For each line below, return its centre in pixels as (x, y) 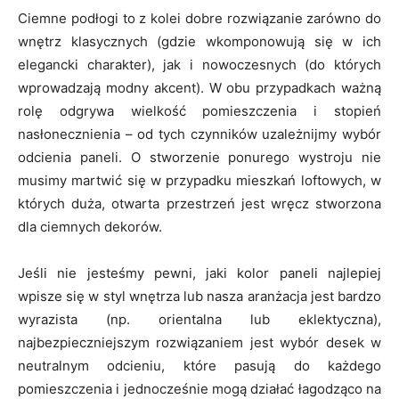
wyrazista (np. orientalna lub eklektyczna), (199, 319)
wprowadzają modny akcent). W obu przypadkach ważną (199, 87)
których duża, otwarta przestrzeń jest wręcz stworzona (199, 203)
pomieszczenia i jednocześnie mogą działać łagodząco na (199, 388)
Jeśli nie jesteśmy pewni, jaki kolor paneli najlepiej (199, 273)
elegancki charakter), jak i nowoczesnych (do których (199, 64)
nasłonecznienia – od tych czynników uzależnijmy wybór (199, 134)
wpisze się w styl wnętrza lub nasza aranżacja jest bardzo (199, 296)
